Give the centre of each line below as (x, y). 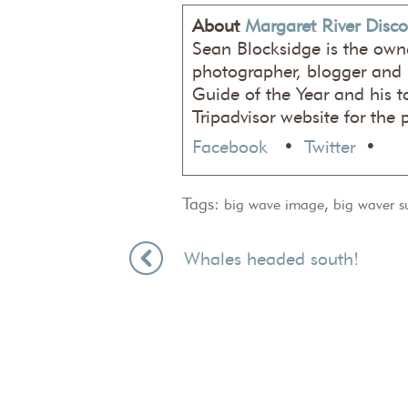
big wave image (274, 204)
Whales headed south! (271, 259)
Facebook (232, 147)
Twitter (329, 147)
